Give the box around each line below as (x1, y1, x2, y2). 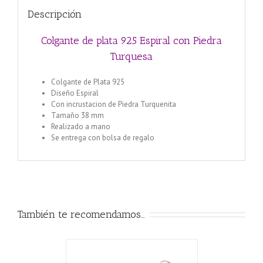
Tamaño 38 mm (50, 110, 104, 120)
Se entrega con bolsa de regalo (50, 132, 154, 143)
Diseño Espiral (50, 87, 99, 98)
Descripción (27, 8, 82, 21)
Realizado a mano (50, 121, 110, 131)
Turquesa (110, 50, 153, 63)
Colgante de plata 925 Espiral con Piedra (41, 34, 222, 48)
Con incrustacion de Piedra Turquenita (50, 99, 176, 109)
